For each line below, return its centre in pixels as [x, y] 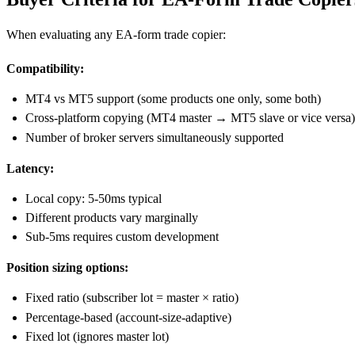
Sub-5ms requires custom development [122, 237]
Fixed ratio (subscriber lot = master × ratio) [132, 298]
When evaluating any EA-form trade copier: [116, 34]
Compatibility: [45, 68]
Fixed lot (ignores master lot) [97, 337]
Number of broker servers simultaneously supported [155, 137]
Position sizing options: [67, 268]
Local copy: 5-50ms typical [94, 198]
